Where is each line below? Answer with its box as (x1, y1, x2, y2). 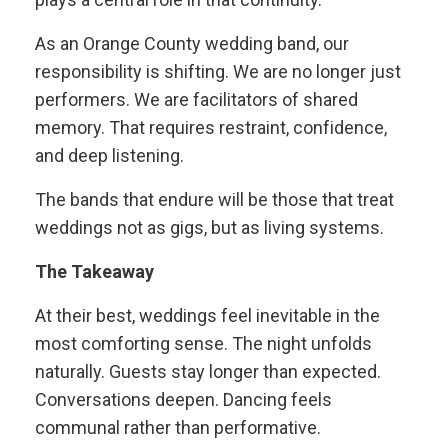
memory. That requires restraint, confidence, (35, 117, 387, 138)
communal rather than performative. (35, 417, 321, 438)
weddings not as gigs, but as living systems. (35, 217, 384, 238)
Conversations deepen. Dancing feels (35, 389, 332, 410)
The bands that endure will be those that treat (35, 189, 394, 210)
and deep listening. (35, 145, 184, 166)
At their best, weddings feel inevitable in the (35, 305, 380, 326)
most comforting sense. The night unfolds (35, 333, 372, 354)
